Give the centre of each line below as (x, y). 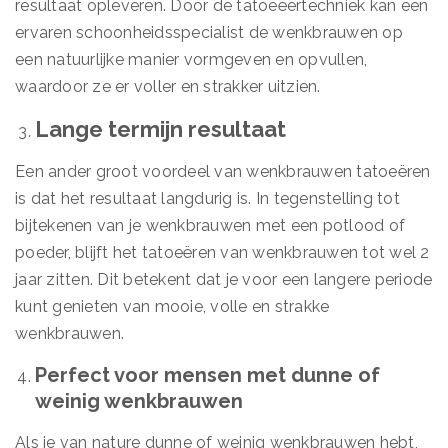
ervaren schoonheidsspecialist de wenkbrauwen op (209, 32)
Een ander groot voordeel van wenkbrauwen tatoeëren (223, 171)
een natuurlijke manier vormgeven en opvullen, (191, 59)
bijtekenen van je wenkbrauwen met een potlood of (210, 225)
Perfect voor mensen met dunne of (207, 375)
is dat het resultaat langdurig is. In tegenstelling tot (207, 198)
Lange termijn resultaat (160, 129)
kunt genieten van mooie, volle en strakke (172, 306)
